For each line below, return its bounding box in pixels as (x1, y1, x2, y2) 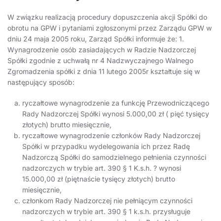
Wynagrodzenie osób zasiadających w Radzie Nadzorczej (7, 45, 196, 54)
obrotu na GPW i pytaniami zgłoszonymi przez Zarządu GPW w (7, 24, 212, 33)
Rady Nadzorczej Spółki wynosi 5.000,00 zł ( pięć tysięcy (22, 110, 209, 118)
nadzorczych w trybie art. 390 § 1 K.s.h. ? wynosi (22, 164, 181, 173)
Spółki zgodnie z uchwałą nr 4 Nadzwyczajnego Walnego (7, 56, 193, 65)
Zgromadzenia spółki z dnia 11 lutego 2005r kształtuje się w (7, 67, 200, 76)
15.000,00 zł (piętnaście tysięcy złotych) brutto (22, 175, 175, 184)
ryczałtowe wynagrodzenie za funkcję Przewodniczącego (22, 99, 209, 108)
